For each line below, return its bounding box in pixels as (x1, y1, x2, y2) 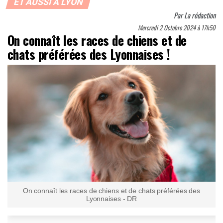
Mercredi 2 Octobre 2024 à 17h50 (138, 23, 216, 33)
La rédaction (184, 10, 216, 21)
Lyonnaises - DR (86, 195, 137, 203)
